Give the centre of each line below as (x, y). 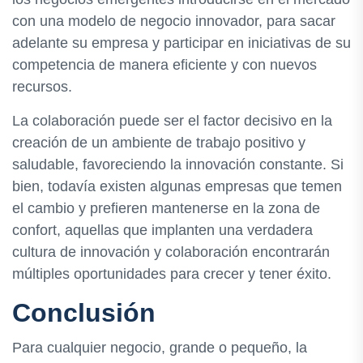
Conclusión (84, 313)
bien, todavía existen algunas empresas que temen (177, 187)
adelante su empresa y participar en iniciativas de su (181, 43)
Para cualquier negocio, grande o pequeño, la (160, 348)
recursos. (42, 87)
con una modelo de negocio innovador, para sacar (174, 21)
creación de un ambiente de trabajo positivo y (159, 143)
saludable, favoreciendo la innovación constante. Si (178, 165)
